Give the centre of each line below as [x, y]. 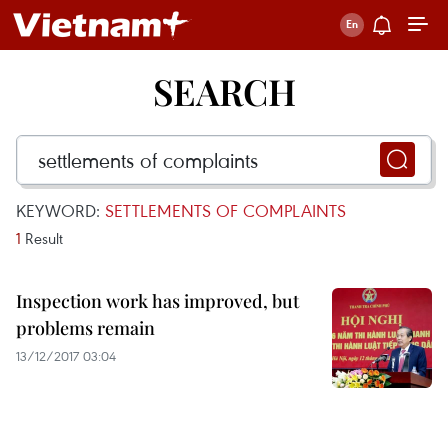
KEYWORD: [60, 210]
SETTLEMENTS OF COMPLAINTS [225, 210]
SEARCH [224, 91]
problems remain [85, 328]
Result [42, 238]
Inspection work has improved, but [157, 301]
